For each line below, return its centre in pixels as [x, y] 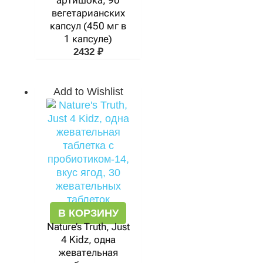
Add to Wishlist [88, 92]
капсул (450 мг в [88, 26]
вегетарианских [88, 13]
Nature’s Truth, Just [88, 227]
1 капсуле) [88, 39]
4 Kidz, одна [88, 240]
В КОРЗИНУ [88, 213]
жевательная [88, 252]
